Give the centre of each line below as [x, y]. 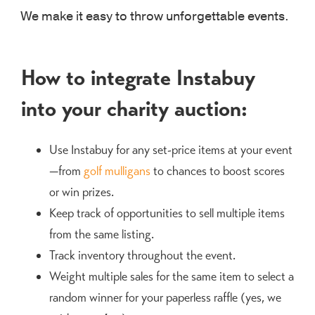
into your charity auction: [134, 108]
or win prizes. [82, 192]
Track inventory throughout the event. [142, 256]
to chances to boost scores [218, 171]
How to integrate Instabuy [138, 77]
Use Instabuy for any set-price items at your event [171, 150]
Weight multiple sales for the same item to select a [172, 277]
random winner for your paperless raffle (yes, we [165, 298]
